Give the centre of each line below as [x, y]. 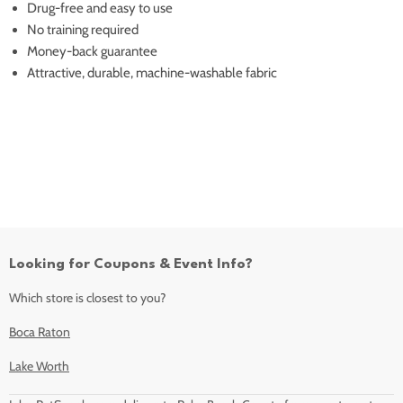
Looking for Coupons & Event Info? [131, 265]
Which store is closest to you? [87, 298]
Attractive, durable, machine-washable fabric [152, 73]
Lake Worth [39, 367]
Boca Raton [40, 332]
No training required [83, 30]
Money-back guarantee [92, 52]
